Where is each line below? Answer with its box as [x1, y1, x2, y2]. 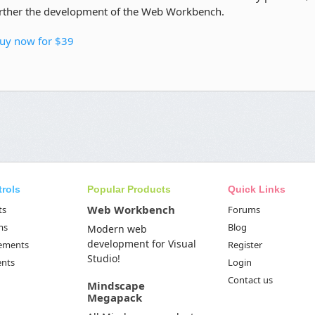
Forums [228, 203, 260, 216]
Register [228, 238, 262, 251]
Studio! [87, 252, 120, 265]
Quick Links [228, 184, 285, 195]
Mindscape [87, 278, 145, 292]
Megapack [87, 290, 142, 304]
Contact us [228, 274, 273, 286]
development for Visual [87, 237, 196, 250]
